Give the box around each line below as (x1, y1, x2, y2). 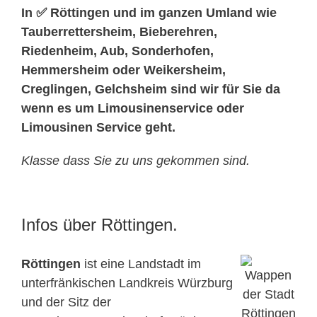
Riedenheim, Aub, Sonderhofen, (21, 44, 214, 59)
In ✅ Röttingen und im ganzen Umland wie (21, 6, 277, 21)
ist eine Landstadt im (81, 257, 201, 272)
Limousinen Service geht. (21, 120, 175, 135)
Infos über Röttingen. (21, 215, 178, 235)
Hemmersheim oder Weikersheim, (21, 63, 226, 78)
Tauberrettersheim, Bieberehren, (21, 25, 217, 40)
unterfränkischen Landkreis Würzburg (21, 276, 233, 291)
